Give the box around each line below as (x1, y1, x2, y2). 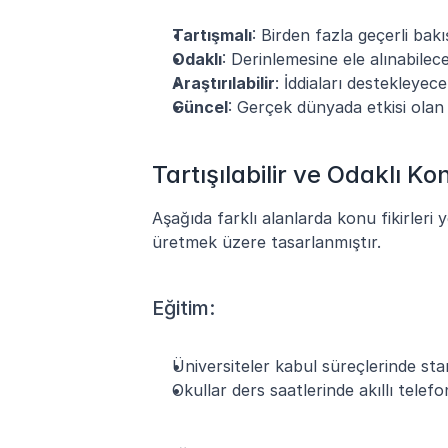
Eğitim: (152, 295, 215, 320)
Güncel (172, 96, 228, 117)
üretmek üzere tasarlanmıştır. (152, 231, 381, 252)
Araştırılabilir (172, 72, 275, 93)
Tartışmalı (172, 24, 252, 45)
